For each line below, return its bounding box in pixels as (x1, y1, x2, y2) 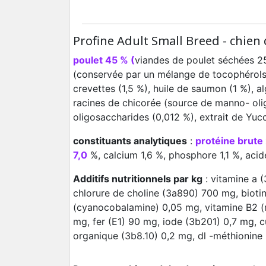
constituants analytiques (73, 135, 187, 147)
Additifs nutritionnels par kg (73, 173, 202, 185)
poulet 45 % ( (73, 54, 135, 66)
